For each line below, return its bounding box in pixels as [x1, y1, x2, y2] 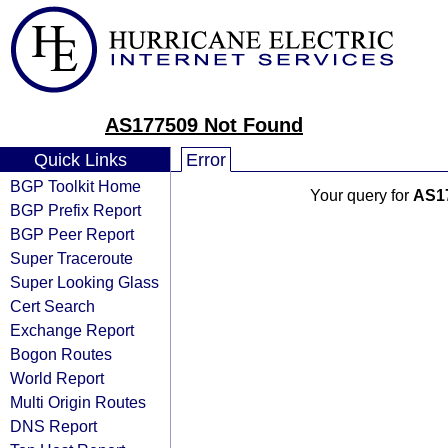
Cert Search [10, 297, 95, 315]
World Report [10, 369, 104, 387]
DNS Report [10, 417, 97, 435]
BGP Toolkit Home [10, 177, 141, 195]
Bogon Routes [10, 345, 112, 363]
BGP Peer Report [10, 225, 134, 243]
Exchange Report [10, 321, 134, 339]
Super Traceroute [10, 249, 133, 267]
